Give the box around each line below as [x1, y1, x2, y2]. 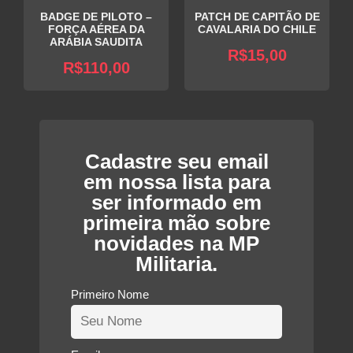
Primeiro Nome [71, 287, 149, 301]
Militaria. [136, 251, 217, 276]
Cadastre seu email [84, 149, 269, 173]
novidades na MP [94, 231, 259, 255]
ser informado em [91, 190, 262, 214]
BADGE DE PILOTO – [40, 10, 152, 23]
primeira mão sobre [83, 210, 270, 235]
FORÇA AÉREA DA [47, 23, 145, 35]
